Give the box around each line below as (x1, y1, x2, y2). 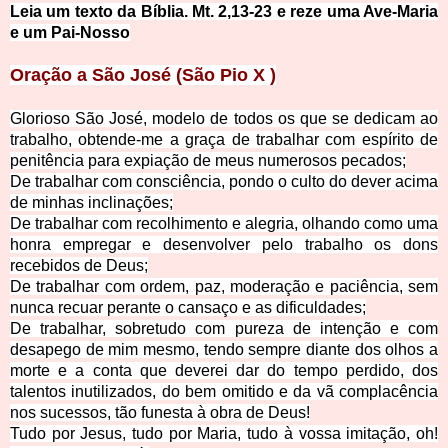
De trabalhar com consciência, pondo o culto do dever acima (10, 173, 438, 191)
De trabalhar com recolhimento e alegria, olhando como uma (10, 215, 438, 233)
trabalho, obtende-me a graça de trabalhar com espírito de (10, 131, 438, 149)
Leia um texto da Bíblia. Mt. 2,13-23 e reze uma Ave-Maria (10, 3, 438, 21)
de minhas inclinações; (10, 194, 173, 212)
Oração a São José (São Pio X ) (10, 65, 276, 86)
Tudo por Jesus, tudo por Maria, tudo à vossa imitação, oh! (10, 425, 438, 443)
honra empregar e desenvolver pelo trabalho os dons (10, 236, 438, 254)
